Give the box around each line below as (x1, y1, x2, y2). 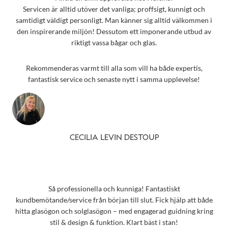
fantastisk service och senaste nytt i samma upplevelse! (28, 75, 200, 84)
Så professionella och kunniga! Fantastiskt (48, 184, 180, 193)
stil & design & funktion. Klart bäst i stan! (50, 218, 178, 226)
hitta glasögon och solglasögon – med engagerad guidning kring (15, 207, 213, 215)
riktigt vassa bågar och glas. (71, 38, 157, 47)
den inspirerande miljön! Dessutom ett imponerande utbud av (17, 26, 211, 36)
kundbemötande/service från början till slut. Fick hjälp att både (15, 195, 213, 204)
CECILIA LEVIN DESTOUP (69, 134, 159, 141)
